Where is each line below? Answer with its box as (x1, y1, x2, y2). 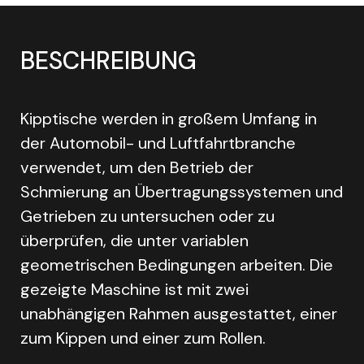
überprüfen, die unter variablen (20, 229, 249, 251)
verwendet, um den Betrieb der (20, 156, 253, 178)
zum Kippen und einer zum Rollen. (20, 327, 266, 349)
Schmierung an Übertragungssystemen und (20, 180, 343, 202)
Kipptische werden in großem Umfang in (20, 107, 317, 129)
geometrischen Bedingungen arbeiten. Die (20, 253, 333, 275)
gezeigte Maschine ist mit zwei (20, 278, 249, 300)
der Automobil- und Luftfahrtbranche (20, 132, 296, 154)
